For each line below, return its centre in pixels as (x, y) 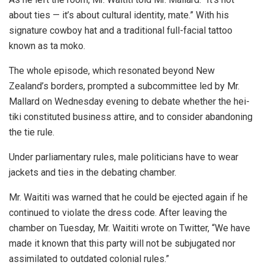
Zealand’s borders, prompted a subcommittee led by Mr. (124, 86)
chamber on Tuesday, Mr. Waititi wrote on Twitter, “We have (130, 228)
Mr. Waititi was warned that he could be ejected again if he (128, 197)
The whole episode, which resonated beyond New (112, 70)
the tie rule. (32, 132)
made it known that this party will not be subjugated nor (122, 243)
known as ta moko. (47, 46)
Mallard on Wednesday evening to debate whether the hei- (129, 101)
